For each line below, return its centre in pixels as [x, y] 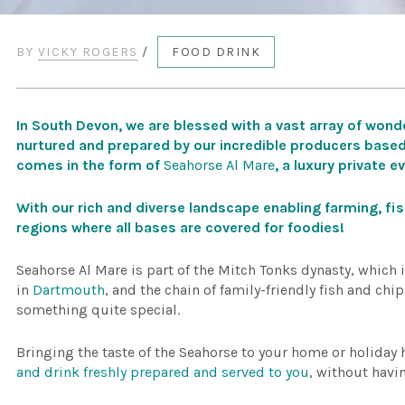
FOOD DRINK [217, 52]
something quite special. [99, 310]
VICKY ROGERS [88, 52]
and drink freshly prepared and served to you [163, 372]
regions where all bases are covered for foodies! [181, 227]
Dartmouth [69, 290]
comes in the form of [90, 165]
